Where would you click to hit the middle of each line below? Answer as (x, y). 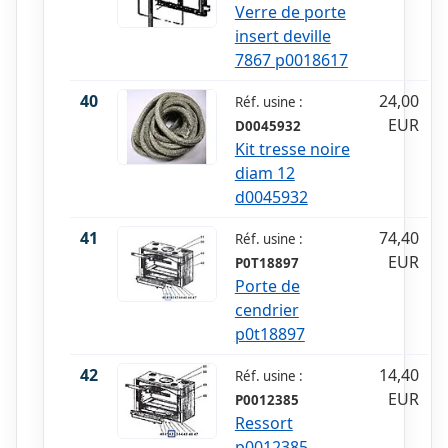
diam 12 (264, 173)
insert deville (282, 36)
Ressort (263, 423)
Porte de (267, 286)
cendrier (266, 310)
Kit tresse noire (292, 149)
